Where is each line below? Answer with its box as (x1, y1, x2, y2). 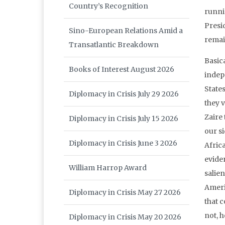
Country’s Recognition (69, 2, 148, 11)
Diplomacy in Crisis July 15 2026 (69, 114, 178, 124)
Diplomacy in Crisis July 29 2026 (69, 89, 179, 99)
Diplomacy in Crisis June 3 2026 (69, 139, 177, 148)
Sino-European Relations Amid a (69, 26, 183, 36)
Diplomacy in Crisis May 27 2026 (69, 188, 181, 197)
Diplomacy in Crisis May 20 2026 (69, 212, 181, 222)
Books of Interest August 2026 (69, 65, 174, 74)
